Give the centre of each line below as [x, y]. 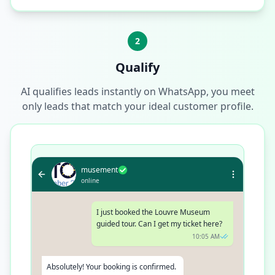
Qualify [137, 67]
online [90, 180]
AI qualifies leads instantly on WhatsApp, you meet [137, 91]
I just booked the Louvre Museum [153, 212]
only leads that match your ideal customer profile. [137, 106]
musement [99, 169]
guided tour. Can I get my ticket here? [160, 223]
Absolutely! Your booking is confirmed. [111, 266]
